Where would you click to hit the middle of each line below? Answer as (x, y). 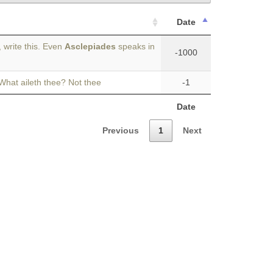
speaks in (135, 46)
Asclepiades (90, 46)
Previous (121, 130)
